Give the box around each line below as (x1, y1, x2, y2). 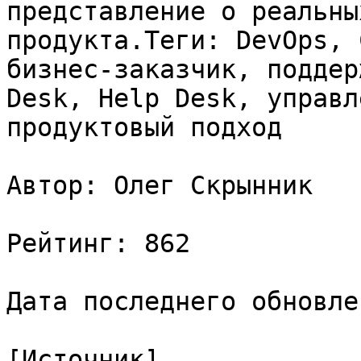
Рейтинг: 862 (6, 229, 190, 258)
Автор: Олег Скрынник (6, 171, 313, 200)
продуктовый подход (6, 113, 282, 142)
